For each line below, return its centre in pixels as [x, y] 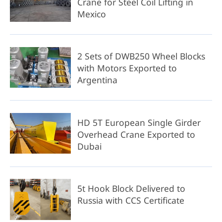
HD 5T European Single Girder [139, 122]
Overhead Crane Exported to [136, 134]
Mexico [91, 14]
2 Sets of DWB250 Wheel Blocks [141, 56]
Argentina [97, 80]
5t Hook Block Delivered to [131, 188]
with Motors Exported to [127, 68]
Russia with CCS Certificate [131, 200]
